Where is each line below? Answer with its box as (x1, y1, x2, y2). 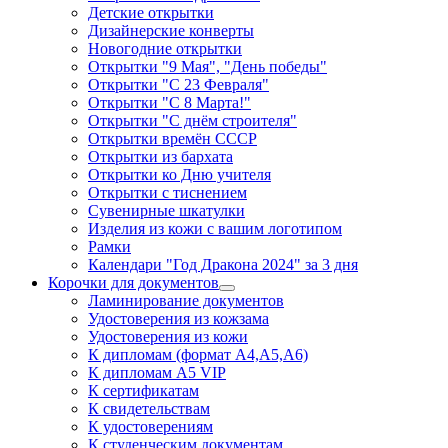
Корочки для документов (48, 273, 219, 291)
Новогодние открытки (88, 39, 242, 57)
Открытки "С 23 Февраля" (88, 75, 269, 93)
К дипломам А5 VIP (88, 363, 226, 381)
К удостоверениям (88, 417, 213, 435)
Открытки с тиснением (88, 183, 247, 201)
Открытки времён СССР (88, 129, 257, 147)
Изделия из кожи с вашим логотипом (88, 219, 342, 237)
